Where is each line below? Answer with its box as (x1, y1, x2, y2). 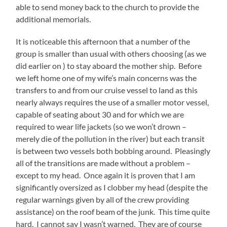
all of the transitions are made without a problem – (16, 158, 191, 168)
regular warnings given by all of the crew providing (16, 194, 190, 204)
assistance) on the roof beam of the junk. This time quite (16, 206, 210, 216)
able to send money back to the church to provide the (16, 2, 200, 12)
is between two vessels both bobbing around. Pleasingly (16, 145, 211, 156)
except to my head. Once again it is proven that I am (16, 170, 196, 180)
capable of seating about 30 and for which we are (16, 109, 184, 119)
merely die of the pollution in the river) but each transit (16, 133, 205, 143)
